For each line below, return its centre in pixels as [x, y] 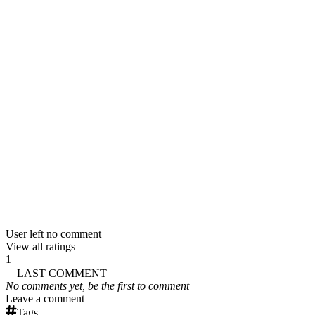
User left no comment [53, 233]
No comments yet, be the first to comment [97, 285]
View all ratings [40, 246]
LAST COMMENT [62, 273]
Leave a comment [45, 298]
